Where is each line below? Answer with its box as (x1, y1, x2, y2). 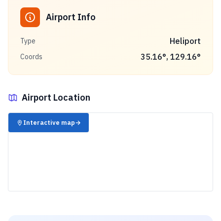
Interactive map (23, 118, 75, 127)
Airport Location (22, 92, 90, 103)
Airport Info (46, 11, 96, 23)
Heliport (170, 36, 201, 46)
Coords (20, 52, 42, 61)
